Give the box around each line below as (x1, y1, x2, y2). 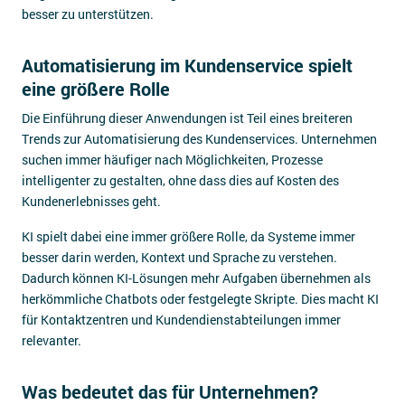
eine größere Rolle (22, 77, 170, 100)
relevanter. (22, 332, 81, 349)
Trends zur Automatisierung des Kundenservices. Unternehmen (22, 130, 377, 147)
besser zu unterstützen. (22, 5, 154, 23)
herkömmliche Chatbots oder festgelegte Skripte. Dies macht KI (22, 290, 379, 307)
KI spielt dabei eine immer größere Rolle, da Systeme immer (22, 228, 355, 245)
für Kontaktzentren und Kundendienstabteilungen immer (22, 311, 341, 328)
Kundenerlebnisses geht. (22, 193, 161, 210)
